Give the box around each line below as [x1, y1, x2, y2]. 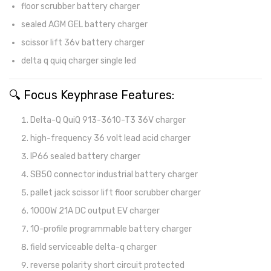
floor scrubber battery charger [21, 1, 140, 11]
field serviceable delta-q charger [30, 242, 157, 252]
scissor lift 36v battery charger [21, 38, 145, 48]
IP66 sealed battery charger [30, 151, 140, 162]
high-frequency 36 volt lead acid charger [30, 133, 191, 143]
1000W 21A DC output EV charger [30, 206, 160, 216]
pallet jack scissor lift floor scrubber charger [30, 188, 201, 198]
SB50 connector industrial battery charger [30, 169, 198, 180]
